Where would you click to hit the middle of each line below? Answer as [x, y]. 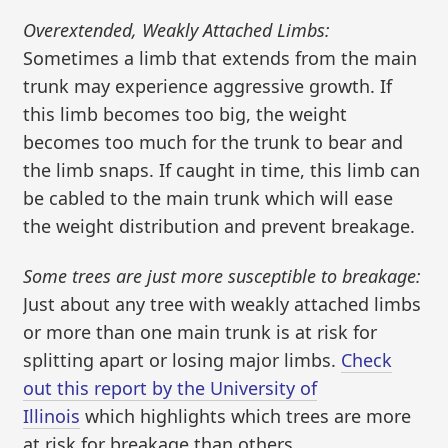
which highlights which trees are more [246, 415]
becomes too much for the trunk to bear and [213, 142]
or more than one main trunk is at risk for [200, 331]
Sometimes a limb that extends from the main [220, 58]
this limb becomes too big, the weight [185, 114]
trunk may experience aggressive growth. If [208, 86]
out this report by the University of [170, 387]
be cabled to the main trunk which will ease [208, 198]
